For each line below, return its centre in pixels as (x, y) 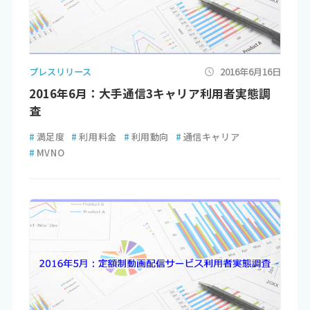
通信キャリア (211, 136)
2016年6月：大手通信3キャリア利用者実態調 (149, 94)
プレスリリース (60, 71)
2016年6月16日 (251, 71)
